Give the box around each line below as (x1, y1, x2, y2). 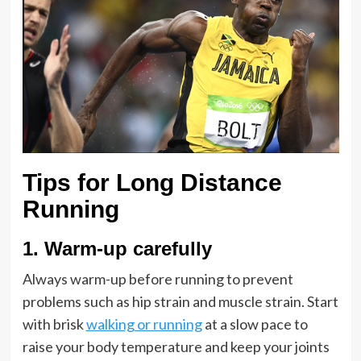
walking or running (85, 315, 202, 333)
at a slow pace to (201, 315, 308, 333)
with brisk (22, 315, 86, 333)
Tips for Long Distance (22, 169, 282, 196)
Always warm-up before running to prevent (22, 270, 293, 288)
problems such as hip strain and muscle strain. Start (22, 293, 338, 310)
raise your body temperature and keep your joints (22, 338, 330, 355)
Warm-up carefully (44, 238, 212, 259)
